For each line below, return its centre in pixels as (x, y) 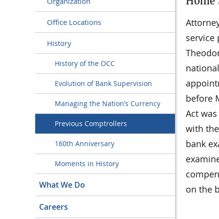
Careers (54, 207)
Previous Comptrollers (91, 124)
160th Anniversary (85, 144)
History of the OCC (85, 64)
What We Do (62, 185)
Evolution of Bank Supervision (103, 84)
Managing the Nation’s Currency (108, 104)
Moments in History (87, 164)
